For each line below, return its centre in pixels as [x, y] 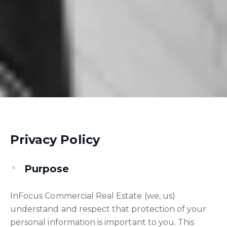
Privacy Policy [55, 140]
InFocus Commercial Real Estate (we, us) [93, 196]
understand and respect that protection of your [108, 209]
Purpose [47, 169]
